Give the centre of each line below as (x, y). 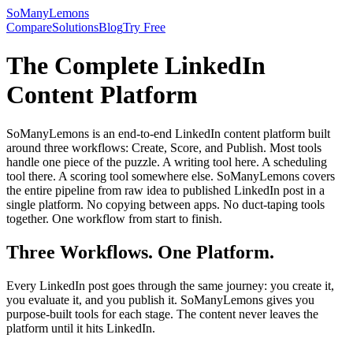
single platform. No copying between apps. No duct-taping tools (165, 204)
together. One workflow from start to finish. (114, 218)
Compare (29, 27)
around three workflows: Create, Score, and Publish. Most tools (164, 147)
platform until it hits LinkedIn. (81, 328)
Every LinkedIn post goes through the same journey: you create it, (170, 285)
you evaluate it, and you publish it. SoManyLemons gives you (160, 299)
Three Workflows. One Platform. (140, 252)
